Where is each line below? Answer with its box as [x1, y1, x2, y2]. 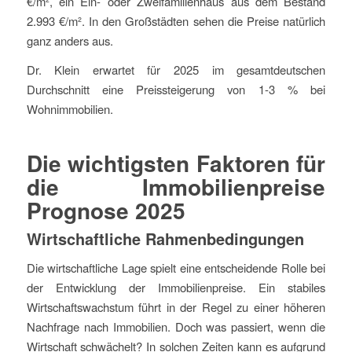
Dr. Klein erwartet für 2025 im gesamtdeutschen [26, 61, 326, 79]
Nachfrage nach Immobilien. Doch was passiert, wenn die [26, 318, 326, 335]
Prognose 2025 [26, 194, 185, 227]
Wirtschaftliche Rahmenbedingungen [26, 227, 304, 251]
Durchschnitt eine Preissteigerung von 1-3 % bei [26, 81, 326, 98]
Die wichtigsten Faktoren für [26, 147, 326, 180]
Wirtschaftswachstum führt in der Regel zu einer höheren [26, 299, 326, 316]
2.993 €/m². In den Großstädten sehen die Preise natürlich [26, 12, 326, 29]
